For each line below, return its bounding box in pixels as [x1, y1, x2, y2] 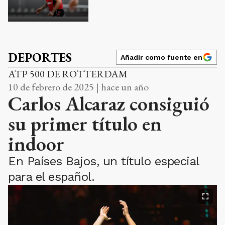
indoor [8, 130, 64, 157]
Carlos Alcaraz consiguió [8, 90, 209, 117]
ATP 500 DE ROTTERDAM [8, 67, 128, 80]
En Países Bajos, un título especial [8, 154, 199, 168]
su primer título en [8, 110, 162, 137]
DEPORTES [8, 49, 72, 65]
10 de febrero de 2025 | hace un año [8, 80, 149, 93]
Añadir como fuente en [121, 53, 202, 61]
